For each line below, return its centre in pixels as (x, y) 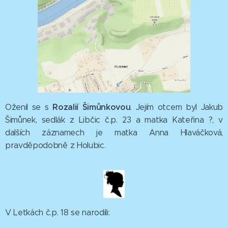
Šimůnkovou (106, 107)
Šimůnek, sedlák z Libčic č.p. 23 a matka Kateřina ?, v (114, 120)
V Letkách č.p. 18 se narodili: (58, 213)
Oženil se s (29, 107)
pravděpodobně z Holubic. (55, 145)
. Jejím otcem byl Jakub (177, 107)
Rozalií (65, 107)
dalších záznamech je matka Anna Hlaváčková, (114, 132)
